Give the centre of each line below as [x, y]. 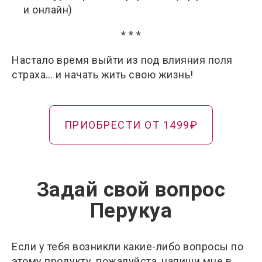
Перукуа [131, 211]
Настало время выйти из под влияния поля [122, 60]
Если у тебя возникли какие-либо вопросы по [127, 246]
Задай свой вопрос [131, 189]
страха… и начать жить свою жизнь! [103, 74]
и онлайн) [48, 9]
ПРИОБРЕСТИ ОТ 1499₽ [131, 125]
